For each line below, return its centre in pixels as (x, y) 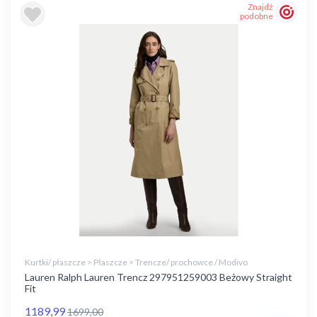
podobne (257, 16)
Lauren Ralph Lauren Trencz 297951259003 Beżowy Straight (158, 277)
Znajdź (260, 7)
